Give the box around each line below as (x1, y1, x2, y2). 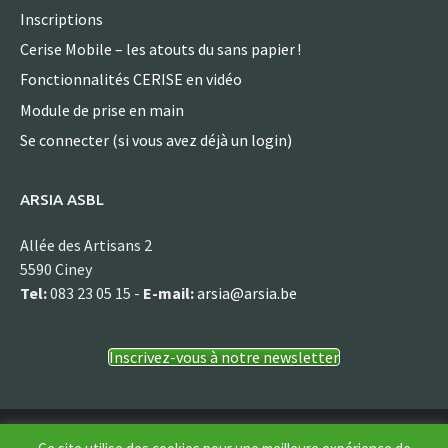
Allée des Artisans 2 (20, 235, 152, 256)
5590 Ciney (20, 259, 92, 280)
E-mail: (143, 283, 194, 304)
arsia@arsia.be (197, 283, 297, 304)
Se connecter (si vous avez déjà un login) (20, 130, 292, 151)
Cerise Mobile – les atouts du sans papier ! (20, 39, 301, 59)
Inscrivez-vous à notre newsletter (109, 347, 339, 368)
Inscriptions (20, 8, 103, 29)
